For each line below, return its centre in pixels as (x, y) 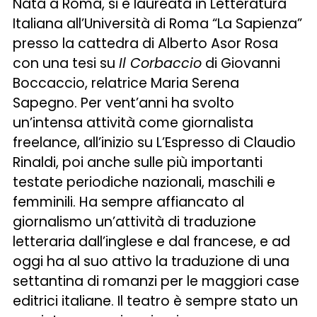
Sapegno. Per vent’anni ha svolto (124, 103)
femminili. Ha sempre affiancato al (129, 202)
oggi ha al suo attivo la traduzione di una (151, 261)
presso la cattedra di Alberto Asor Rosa (146, 44)
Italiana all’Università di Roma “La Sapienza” (158, 24)
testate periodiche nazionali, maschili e (144, 182)
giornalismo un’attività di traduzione (135, 222)
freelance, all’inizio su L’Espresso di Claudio (155, 143)
